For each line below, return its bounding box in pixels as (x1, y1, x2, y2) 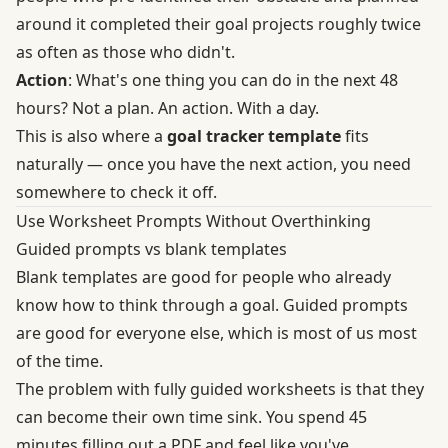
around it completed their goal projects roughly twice (16, 12, 421, 35)
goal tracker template (167, 124, 341, 147)
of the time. (16, 349, 103, 372)
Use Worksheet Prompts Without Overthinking (16, 209, 371, 232)
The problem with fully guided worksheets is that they (16, 377, 424, 400)
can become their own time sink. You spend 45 (16, 405, 367, 428)
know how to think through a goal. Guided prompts (16, 293, 408, 316)
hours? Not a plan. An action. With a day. (16, 96, 319, 119)
